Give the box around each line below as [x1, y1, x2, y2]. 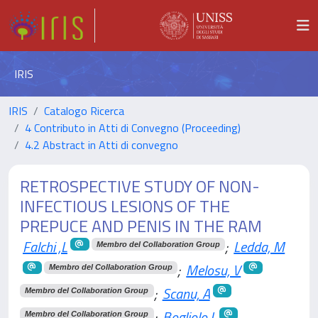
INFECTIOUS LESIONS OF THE [20, 193, 230, 219]
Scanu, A [162, 282, 210, 305]
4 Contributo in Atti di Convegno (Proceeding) [25, 119, 241, 136]
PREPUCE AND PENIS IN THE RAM [20, 213, 262, 238]
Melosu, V [186, 258, 241, 281]
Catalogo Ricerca [44, 102, 124, 119]
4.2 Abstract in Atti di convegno [25, 136, 178, 153]
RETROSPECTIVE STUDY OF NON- [20, 173, 260, 199]
